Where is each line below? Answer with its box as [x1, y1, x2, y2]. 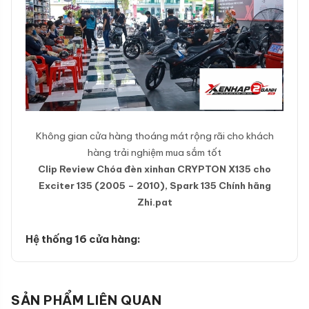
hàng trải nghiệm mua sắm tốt [88, 146, 221, 159]
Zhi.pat [137, 196, 172, 209]
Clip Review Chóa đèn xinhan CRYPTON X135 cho [38, 163, 271, 176]
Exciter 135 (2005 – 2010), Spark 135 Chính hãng [38, 179, 271, 192]
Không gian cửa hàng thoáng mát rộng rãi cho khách [35, 130, 274, 143]
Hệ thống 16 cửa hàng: [26, 232, 141, 246]
